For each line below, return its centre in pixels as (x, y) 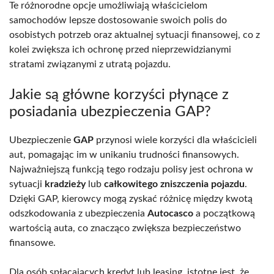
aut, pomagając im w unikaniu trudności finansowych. (124, 154)
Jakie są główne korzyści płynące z (119, 94)
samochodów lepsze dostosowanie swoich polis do (118, 20)
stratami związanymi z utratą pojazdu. (90, 64)
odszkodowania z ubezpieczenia (78, 213)
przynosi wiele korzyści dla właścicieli (175, 140)
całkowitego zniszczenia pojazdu (174, 184)
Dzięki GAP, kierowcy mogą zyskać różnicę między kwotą (131, 198)
